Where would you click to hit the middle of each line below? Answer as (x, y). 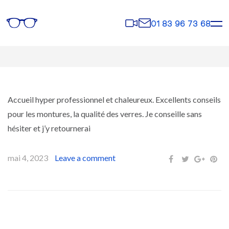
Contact (155, 22)
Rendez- (142, 22)
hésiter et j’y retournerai (49, 128)
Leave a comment (85, 158)
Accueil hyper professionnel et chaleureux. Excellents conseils (114, 99)
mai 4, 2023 (28, 158)
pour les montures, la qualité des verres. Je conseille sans (105, 114)
